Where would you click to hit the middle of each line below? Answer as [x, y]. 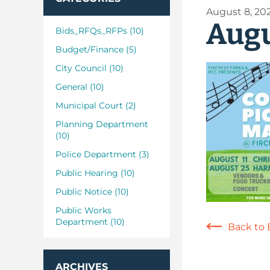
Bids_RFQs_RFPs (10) [100, 31]
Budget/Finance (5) [96, 49]
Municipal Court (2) [96, 105]
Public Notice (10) [92, 192]
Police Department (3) [102, 154]
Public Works [83, 210]
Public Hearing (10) [95, 173]
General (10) [80, 87]
